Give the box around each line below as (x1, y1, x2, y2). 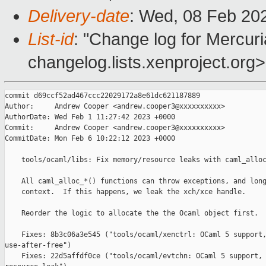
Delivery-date (28, 7, 129, 26)
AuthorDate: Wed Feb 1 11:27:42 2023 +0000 (5, 113, 175, 122)
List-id (28, 30, 74, 49)
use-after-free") (5, 241, 71, 250)
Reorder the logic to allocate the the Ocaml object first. (5, 209, 258, 218)
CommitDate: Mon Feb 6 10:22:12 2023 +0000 (5, 134, 175, 143)
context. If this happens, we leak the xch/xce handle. (5, 188, 246, 197)
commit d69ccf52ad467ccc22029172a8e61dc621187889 (5, 91, 200, 100)
